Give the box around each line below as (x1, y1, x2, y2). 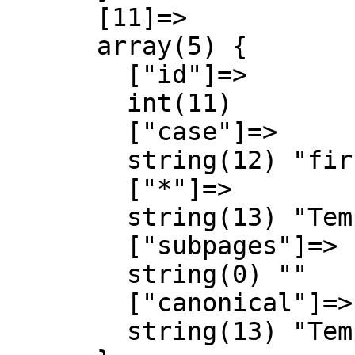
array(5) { (6, 32, 97, 60)
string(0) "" (6, 260, 127, 288)
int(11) (6, 89, 127, 117)
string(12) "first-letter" (6, 146, 127, 174)
